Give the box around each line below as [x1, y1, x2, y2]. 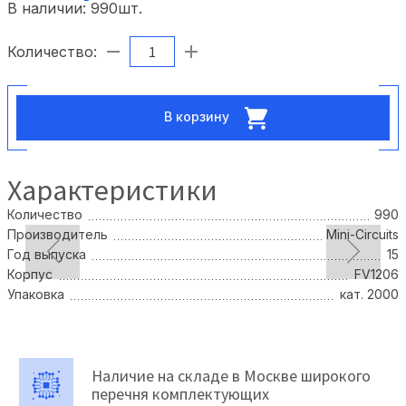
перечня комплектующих [92, 382, 269, 404]
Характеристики [7, 171, 217, 208]
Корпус [7, 266, 53, 282]
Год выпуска [7, 246, 86, 262]
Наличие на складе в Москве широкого [92, 364, 371, 386]
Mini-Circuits [326, 226, 399, 242]
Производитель [7, 226, 108, 242]
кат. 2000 [340, 285, 399, 302]
